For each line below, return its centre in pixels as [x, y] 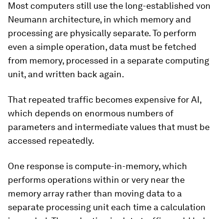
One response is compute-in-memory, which [98, 166]
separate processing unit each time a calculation [107, 207]
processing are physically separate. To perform [102, 33]
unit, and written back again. [66, 74]
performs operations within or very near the [96, 180]
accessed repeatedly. [51, 141]
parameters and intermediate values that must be [109, 127]
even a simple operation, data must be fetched [102, 47]
